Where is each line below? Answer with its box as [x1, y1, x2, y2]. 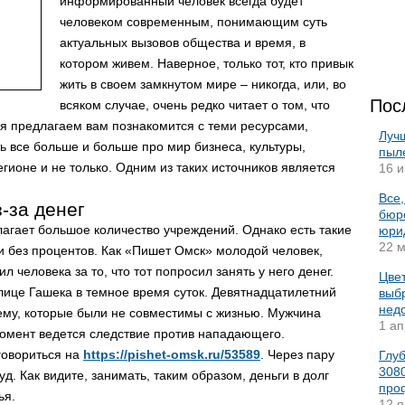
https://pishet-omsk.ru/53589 [83, 347, 260, 362]
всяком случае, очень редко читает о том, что [60, 98, 330, 112]
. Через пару [260, 347, 334, 362]
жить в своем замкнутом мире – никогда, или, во [60, 77, 346, 91]
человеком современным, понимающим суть [60, 14, 327, 29]
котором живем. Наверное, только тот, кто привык [60, 56, 353, 71]
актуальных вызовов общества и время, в [60, 35, 306, 50]
